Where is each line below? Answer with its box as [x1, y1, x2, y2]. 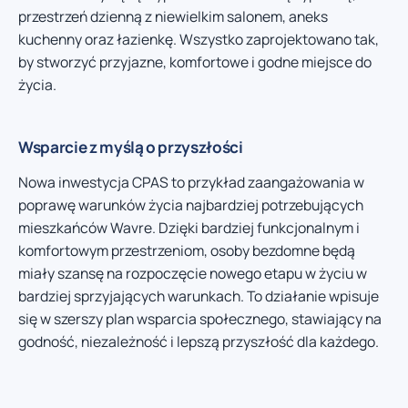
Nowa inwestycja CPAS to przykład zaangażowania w [18, 172, 364, 193]
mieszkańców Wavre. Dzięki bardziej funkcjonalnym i [18, 218, 360, 239]
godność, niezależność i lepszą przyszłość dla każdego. [18, 331, 379, 352]
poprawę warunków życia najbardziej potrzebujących [18, 195, 363, 216]
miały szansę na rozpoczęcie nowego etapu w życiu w [18, 263, 367, 284]
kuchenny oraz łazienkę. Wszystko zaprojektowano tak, [18, 29, 379, 50]
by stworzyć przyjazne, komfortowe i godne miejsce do [18, 52, 372, 73]
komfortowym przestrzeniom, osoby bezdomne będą [18, 240, 355, 261]
